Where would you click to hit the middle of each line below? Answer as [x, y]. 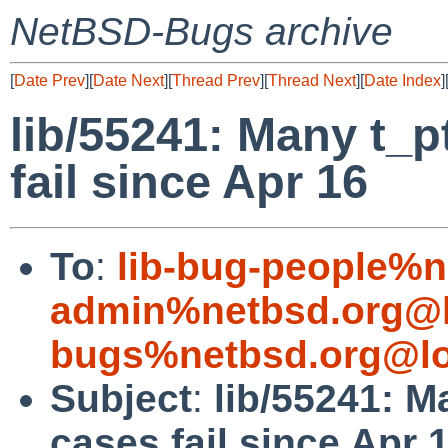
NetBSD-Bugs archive [201, 31]
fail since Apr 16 [189, 182]
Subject [121, 398]
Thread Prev [216, 80]
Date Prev [49, 80]
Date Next [128, 80]
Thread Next [312, 80]
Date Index [402, 80]
